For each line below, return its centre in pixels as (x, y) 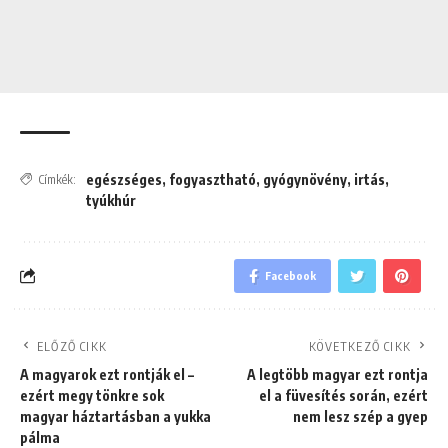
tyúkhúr (111, 200)
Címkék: (57, 179)
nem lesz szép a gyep (360, 416)
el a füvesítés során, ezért (343, 395)
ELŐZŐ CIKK (72, 346)
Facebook (290, 275)
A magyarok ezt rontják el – (107, 374)
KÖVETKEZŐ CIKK (360, 346)
